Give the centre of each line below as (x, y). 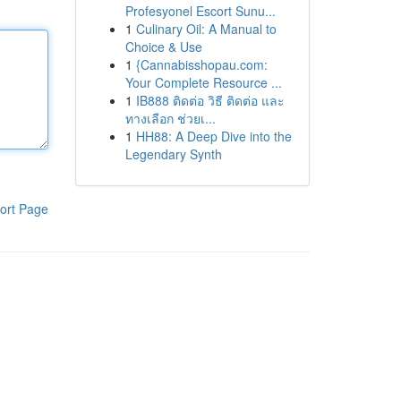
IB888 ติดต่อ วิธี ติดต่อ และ (210, 100)
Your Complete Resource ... (203, 82)
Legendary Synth (173, 154)
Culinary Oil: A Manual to (206, 29)
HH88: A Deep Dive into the (213, 136)
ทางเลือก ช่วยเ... (170, 118)
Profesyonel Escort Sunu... (200, 11)
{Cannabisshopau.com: (201, 64)
